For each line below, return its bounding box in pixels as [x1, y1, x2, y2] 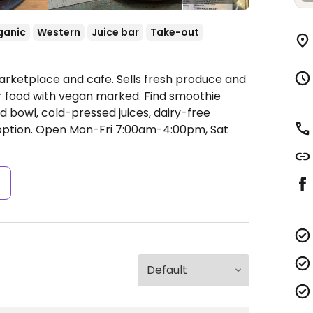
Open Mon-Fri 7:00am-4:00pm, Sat [36, 122, 228, 138]
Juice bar [92, 25, 139, 39]
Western [37, 25, 80, 39]
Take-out [150, 25, 199, 39]
